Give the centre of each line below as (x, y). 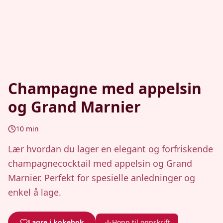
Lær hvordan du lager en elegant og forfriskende (111, 149)
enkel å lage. (35, 192)
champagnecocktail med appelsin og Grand (100, 163)
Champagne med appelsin (105, 88)
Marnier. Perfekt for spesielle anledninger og (102, 178)
